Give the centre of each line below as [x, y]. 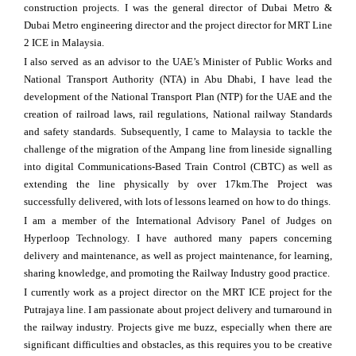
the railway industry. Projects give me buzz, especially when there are [178, 327]
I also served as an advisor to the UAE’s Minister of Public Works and [178, 62]
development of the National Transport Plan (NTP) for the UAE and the [178, 97]
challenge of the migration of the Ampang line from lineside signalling [178, 149]
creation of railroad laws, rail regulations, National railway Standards [178, 114]
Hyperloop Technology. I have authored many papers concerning [178, 238]
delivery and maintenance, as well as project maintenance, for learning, [178, 256]
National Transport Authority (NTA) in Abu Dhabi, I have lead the [178, 79]
